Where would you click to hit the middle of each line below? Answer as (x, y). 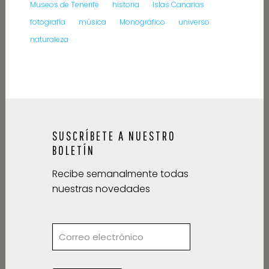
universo (194, 22)
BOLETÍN (73, 150)
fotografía (47, 22)
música (92, 22)
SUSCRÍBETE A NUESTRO (114, 136)
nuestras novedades (101, 189)
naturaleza (49, 40)
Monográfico (142, 22)
